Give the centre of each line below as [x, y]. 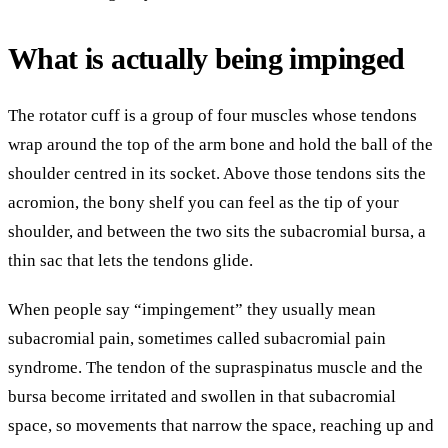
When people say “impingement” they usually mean [192, 309]
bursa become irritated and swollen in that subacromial [202, 396]
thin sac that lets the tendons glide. [130, 260]
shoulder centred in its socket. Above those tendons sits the [217, 173]
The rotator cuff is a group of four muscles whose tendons [212, 115]
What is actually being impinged [206, 59]
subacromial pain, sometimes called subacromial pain [197, 338]
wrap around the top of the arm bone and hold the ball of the [220, 144]
